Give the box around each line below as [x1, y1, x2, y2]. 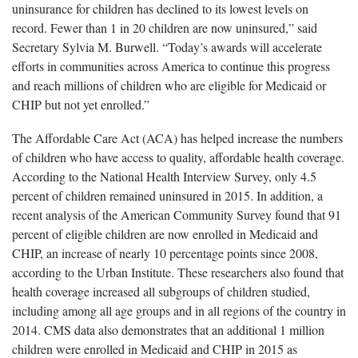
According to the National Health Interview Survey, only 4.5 [12, 167, 316, 185]
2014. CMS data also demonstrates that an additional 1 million [12, 320, 324, 338]
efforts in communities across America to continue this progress [12, 57, 330, 74]
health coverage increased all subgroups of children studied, [12, 282, 310, 300]
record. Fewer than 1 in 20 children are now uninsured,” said [12, 18, 317, 36]
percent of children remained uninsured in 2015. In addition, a [12, 186, 323, 204]
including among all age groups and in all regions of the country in [12, 301, 346, 319]
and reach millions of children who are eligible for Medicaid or [12, 76, 326, 93]
